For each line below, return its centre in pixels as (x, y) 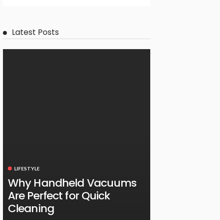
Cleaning (31, 208)
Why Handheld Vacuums (72, 183)
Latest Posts (35, 32)
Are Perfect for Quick (59, 195)
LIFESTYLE (27, 168)
